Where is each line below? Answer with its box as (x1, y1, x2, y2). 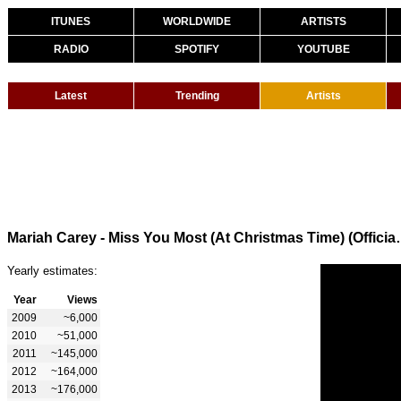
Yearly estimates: (7, 263, 98, 277)
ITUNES (51, 15, 90, 28)
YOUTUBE (296, 43, 350, 55)
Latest (55, 90, 87, 102)
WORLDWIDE (163, 15, 231, 28)
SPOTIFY (175, 43, 219, 55)
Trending (175, 90, 219, 102)
